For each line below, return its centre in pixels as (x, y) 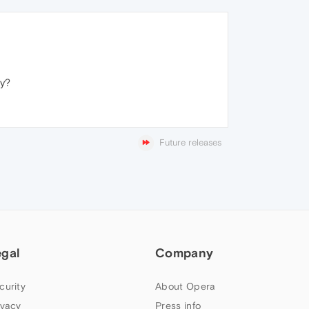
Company (185, 253)
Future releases (190, 142)
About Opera (186, 287)
